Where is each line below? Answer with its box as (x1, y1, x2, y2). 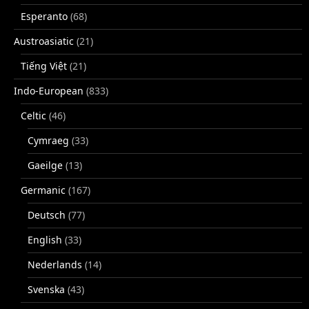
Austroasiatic (14, 34, 74, 48)
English (28, 233, 62, 247)
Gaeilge (28, 159, 63, 172)
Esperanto (21, 10, 68, 23)
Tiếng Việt (21, 59, 67, 73)
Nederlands (28, 258, 82, 272)
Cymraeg (28, 134, 69, 148)
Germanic (21, 183, 66, 197)
